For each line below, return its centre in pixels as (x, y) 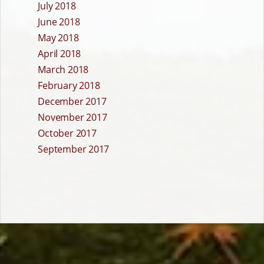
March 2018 (63, 70)
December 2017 (72, 102)
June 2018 (59, 22)
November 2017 (72, 118)
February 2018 (69, 86)
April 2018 (60, 54)
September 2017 (74, 149)
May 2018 (58, 38)
